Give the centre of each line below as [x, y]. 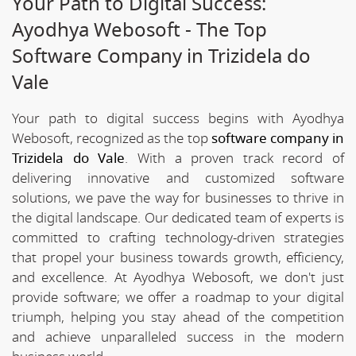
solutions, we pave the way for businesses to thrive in [178, 198]
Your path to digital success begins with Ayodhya [178, 118]
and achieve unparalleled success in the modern [178, 337]
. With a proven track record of [234, 158]
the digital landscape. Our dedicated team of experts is [178, 218]
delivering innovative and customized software [178, 178]
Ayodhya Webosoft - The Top [139, 30]
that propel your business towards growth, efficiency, [178, 257]
